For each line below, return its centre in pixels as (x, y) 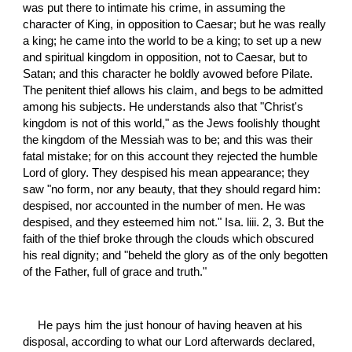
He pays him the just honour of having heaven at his (170, 326)
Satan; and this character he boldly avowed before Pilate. (168, 73)
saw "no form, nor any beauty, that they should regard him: (172, 189)
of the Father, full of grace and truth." (115, 271)
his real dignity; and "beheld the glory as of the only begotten (176, 255)
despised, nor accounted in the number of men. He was (165, 205)
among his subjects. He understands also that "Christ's (163, 106)
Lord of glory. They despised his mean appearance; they (167, 172)
